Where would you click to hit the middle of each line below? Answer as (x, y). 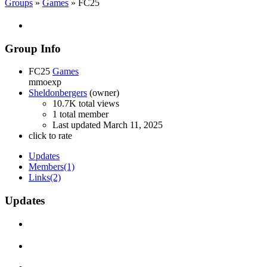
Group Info (33, 48)
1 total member (80, 114)
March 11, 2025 (133, 125)
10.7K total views (86, 104)
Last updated (78, 125)
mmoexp (45, 82)
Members (46, 167)
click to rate (50, 136)
